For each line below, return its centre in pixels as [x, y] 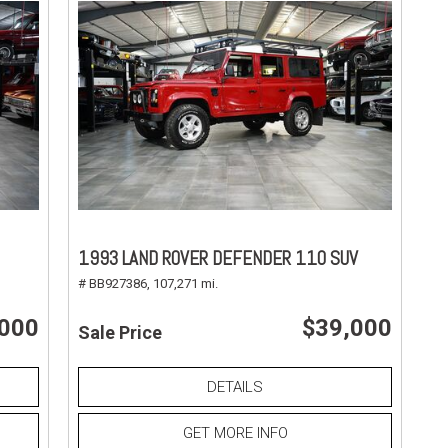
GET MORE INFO [235, 432]
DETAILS [235, 386]
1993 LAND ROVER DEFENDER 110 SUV [218, 258]
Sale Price [120, 332]
